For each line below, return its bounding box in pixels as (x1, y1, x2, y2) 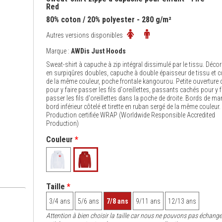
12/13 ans (167, 197, 196, 205)
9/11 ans (135, 197, 161, 205)
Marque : (46, 47, 71, 55)
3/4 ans (49, 197, 70, 205)
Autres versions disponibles (46, 31, 124, 39)
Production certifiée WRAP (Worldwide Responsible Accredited (46, 111, 215, 119)
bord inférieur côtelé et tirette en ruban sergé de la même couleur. (46, 103, 221, 111)
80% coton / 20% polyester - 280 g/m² (46, 15, 171, 24)
